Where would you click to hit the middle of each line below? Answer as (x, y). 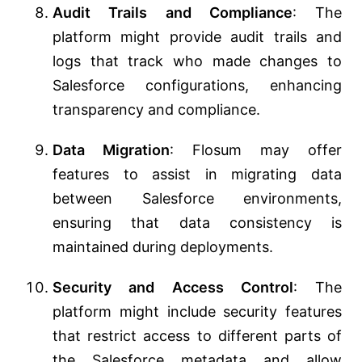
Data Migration (111, 150)
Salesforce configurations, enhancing (197, 86)
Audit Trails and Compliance (173, 13)
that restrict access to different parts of (197, 336)
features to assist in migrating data (197, 175)
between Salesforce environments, (197, 199)
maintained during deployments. (163, 247)
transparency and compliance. (156, 110)
